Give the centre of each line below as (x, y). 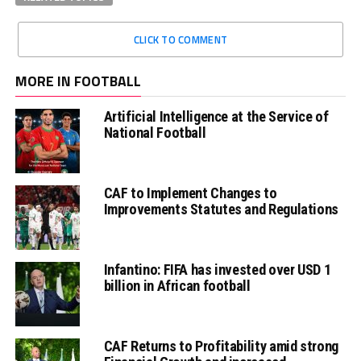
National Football (155, 132)
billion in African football (177, 285)
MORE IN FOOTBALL (78, 81)
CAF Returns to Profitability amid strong (221, 346)
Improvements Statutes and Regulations (221, 209)
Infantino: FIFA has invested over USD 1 (217, 269)
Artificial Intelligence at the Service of (216, 116)
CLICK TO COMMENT (180, 39)
